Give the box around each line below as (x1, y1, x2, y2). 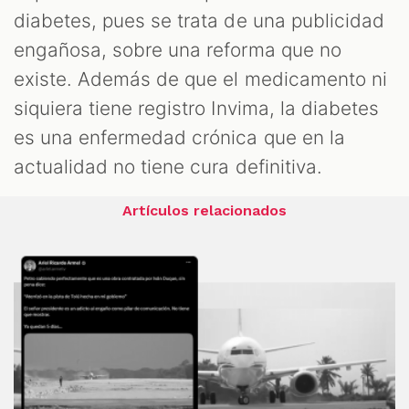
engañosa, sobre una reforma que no (14, 38, 341, 62)
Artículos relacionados (121, 202, 288, 220)
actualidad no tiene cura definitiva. (14, 155, 322, 179)
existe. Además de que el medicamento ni (14, 68, 387, 91)
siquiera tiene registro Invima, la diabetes (14, 97, 379, 121)
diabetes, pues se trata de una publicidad (14, 9, 384, 33)
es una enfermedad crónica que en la (14, 126, 345, 150)
